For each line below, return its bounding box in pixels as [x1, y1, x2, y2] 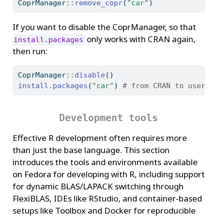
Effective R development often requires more [12, 132, 187, 144]
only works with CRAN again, [85, 33, 196, 45]
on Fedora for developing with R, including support [12, 169, 205, 180]
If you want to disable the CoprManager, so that [12, 21, 196, 33]
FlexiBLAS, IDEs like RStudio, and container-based [12, 193, 202, 204]
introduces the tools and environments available [12, 156, 198, 168]
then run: [12, 46, 47, 57]
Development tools [59, 112, 158, 124]
